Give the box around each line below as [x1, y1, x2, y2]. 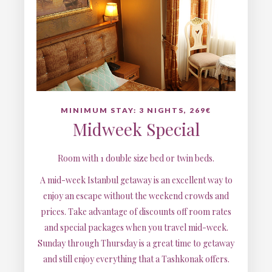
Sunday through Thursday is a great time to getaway [38, 237, 234, 249]
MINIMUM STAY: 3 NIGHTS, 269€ [61, 106, 211, 115]
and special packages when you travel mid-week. [44, 222, 228, 233]
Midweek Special [72, 118, 200, 140]
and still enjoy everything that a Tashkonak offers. [42, 253, 229, 265]
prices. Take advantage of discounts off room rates [41, 206, 231, 217]
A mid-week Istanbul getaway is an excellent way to [39, 174, 233, 186]
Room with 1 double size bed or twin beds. [58, 152, 214, 164]
